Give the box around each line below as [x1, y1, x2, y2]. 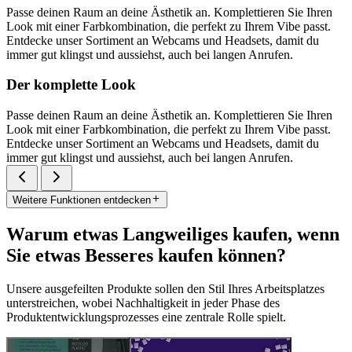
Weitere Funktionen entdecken [13, 194, 151, 207]
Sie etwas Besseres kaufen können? [6, 245, 286, 266]
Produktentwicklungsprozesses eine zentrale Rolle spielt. [6, 310, 286, 324]
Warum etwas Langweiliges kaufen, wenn [6, 224, 339, 245]
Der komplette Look [6, 76, 136, 93]
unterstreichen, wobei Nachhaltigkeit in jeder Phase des [6, 296, 280, 310]
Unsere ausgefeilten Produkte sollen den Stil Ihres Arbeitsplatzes [6, 282, 324, 296]
